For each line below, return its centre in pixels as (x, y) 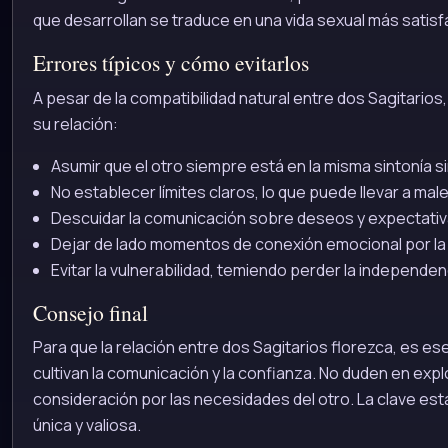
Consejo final (90, 312)
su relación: (75, 123)
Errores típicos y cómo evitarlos (171, 63)
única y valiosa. (87, 425)
